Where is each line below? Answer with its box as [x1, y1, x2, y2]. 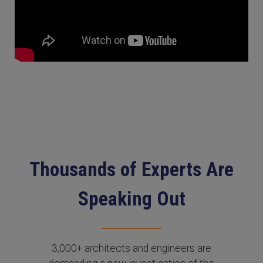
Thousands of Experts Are [29, 158, 234, 181]
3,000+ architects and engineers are [52, 242, 211, 254]
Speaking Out [77, 187, 186, 210]
